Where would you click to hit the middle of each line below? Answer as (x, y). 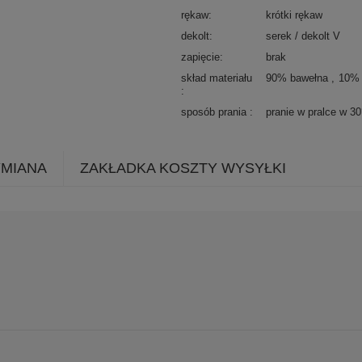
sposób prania (215, 112)
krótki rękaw (294, 15)
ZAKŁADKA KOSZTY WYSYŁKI (183, 168)
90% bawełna (299, 78)
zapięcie (200, 57)
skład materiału (217, 78)
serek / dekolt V (303, 36)
